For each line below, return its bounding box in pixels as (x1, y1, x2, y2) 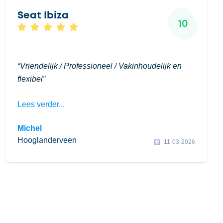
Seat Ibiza (17, 10, 69, 20)
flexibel (17, 75, 43, 83)
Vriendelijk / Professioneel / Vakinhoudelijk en (19, 62, 182, 70)
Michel (17, 124, 42, 132)
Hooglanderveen (17, 136, 77, 144)
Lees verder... (17, 100, 65, 109)
